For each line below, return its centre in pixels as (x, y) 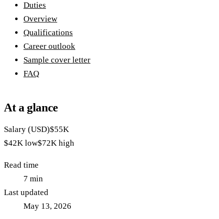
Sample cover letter (57, 60)
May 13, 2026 (47, 206)
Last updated (26, 193)
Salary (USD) (27, 130)
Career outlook (49, 46)
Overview (40, 19)
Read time (21, 165)
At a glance (31, 108)
